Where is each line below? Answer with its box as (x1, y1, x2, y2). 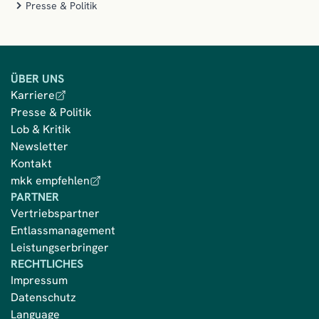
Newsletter (11, 138, 68, 154)
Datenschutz (11, 289, 76, 305)
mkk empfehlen (11, 172, 90, 188)
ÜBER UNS (11, 70, 64, 86)
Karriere (11, 87, 55, 103)
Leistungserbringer (11, 239, 109, 255)
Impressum (11, 272, 68, 288)
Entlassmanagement (11, 222, 115, 238)
